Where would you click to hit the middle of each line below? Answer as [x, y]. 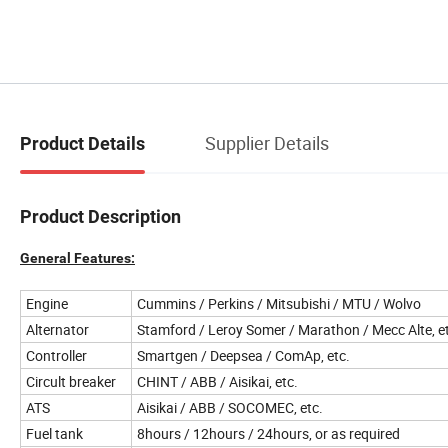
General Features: [77, 257]
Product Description [100, 216]
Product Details [82, 144]
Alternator [57, 329]
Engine [47, 303]
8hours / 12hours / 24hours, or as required [268, 433]
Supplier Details [267, 143]
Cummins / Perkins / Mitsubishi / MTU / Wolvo [279, 303]
